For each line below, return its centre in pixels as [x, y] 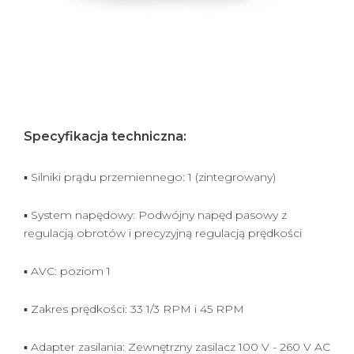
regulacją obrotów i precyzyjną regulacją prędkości [163, 233]
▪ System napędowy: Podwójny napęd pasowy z [155, 215]
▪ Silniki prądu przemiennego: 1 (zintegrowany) [150, 177]
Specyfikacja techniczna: [105, 136]
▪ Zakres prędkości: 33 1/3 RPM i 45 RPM [134, 309]
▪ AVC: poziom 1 [67, 271]
